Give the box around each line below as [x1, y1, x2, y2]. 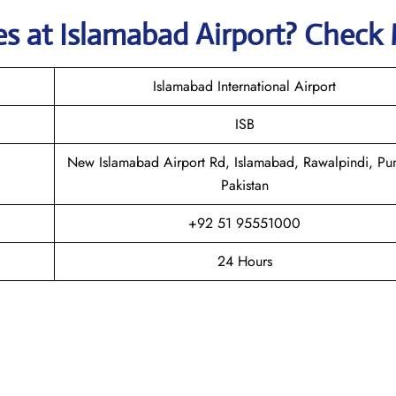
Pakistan [220, 174, 269, 195]
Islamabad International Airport [153, 75, 336, 96]
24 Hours [217, 250, 272, 271]
